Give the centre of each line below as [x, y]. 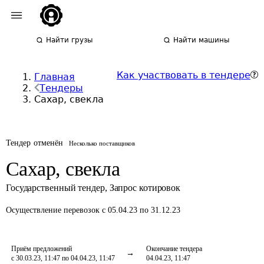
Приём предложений [42, 249]
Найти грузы [70, 40]
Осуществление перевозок [54, 210]
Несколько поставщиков [102, 143]
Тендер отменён [35, 143]
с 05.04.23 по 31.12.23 [141, 210]
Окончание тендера [174, 249]
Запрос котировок [145, 188]
